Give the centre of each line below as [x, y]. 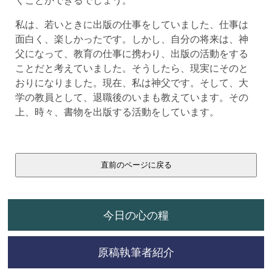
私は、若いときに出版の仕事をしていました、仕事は [131, 24]
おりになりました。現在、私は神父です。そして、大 [131, 82]
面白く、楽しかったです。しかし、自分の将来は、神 [131, 39]
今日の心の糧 [136, 215]
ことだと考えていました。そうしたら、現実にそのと [131, 68]
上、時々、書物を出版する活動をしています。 [117, 111]
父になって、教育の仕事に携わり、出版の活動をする [131, 53]
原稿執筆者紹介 [136, 252]
